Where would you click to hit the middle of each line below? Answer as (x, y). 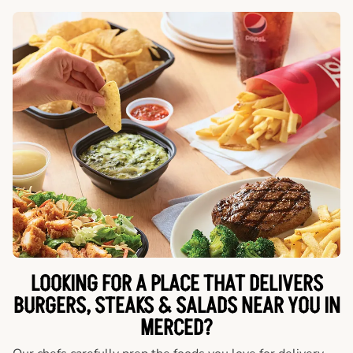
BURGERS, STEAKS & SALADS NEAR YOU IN (176, 307)
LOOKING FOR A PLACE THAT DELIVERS (176, 285)
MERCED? (176, 329)
